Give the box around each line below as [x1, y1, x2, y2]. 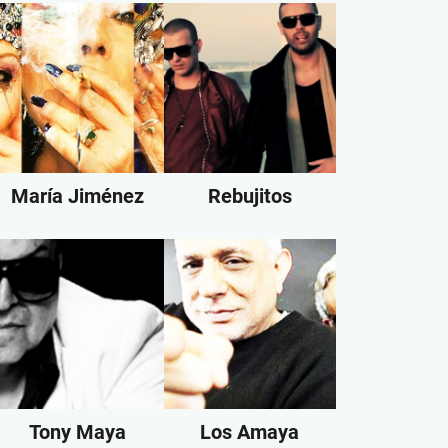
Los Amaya [200, 419, 300, 444]
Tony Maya [29, 419, 127, 444]
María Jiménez [11, 183, 145, 208]
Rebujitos [207, 183, 292, 208]
